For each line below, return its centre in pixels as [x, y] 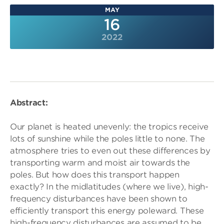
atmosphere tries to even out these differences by [110, 151]
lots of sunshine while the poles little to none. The [107, 139]
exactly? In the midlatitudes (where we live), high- [109, 187]
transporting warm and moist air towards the [100, 163]
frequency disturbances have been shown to [99, 199]
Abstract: [29, 103]
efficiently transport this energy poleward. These [107, 211]
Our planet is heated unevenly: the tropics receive [109, 127]
